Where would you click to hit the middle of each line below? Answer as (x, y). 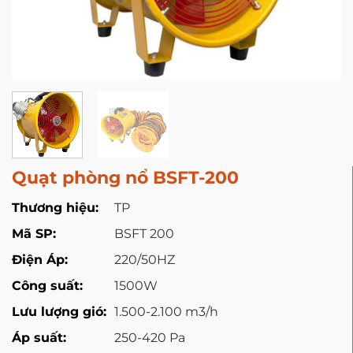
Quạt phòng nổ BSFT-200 (125, 177)
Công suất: (47, 285)
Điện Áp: (40, 259)
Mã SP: (34, 233)
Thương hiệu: (55, 207)
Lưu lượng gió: (59, 311)
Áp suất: (39, 337)
